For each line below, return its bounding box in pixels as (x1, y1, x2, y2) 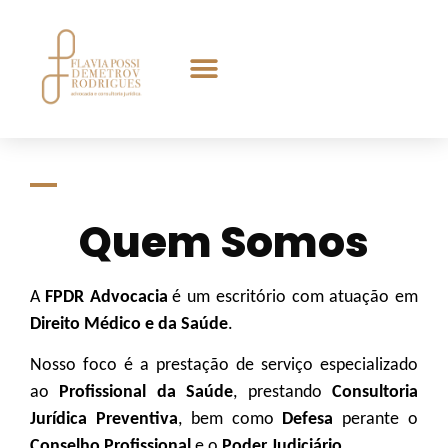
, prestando (233, 383, 333, 403)
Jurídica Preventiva (30, 410, 178, 430)
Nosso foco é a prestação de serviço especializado (30, 356, 418, 376)
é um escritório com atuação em (172, 287, 418, 307)
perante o (333, 410, 419, 430)
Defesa (282, 410, 334, 430)
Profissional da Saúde (59, 383, 234, 403)
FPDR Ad (44, 287, 111, 307)
